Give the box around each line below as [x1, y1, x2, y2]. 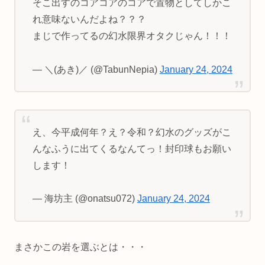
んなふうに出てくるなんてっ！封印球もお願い [32, 143, 231, 154]
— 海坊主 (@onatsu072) [32, 193, 137, 204]
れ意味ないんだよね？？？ [32, 14, 146, 25]
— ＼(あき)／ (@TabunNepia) [32, 64, 160, 75]
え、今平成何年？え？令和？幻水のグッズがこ [32, 127, 231, 137]
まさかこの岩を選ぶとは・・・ [14, 241, 147, 252]
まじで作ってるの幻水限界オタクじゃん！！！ [32, 31, 231, 41]
